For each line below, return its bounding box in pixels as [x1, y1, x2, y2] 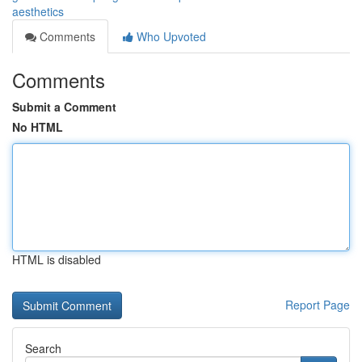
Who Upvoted [133, 28, 206, 44]
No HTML [12, 119, 63, 135]
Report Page [285, 297, 350, 313]
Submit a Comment [12, 99, 116, 115]
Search [25, 340, 61, 356]
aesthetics [12, 3, 64, 19]
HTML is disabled [12, 251, 101, 267]
